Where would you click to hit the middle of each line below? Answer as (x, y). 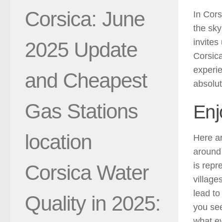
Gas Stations (81, 111)
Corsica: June (85, 19)
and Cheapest (86, 80)
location (58, 142)
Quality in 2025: (93, 203)
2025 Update (81, 50)
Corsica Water (87, 172)
